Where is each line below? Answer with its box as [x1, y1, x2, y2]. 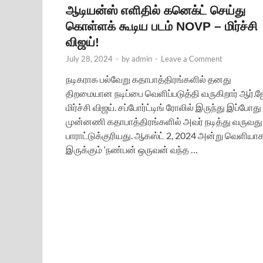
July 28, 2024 [66, 53, 113, 63]
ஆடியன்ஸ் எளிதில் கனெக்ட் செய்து [66, 3, 245, 17]
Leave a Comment [161, 53, 222, 63]
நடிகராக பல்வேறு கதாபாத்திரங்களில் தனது [66, 73, 231, 85]
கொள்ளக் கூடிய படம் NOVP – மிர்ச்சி [66, 19, 258, 33]
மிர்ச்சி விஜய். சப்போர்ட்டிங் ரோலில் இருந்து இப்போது [66, 101, 261, 113]
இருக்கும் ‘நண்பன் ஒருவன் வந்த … [66, 143, 198, 155]
